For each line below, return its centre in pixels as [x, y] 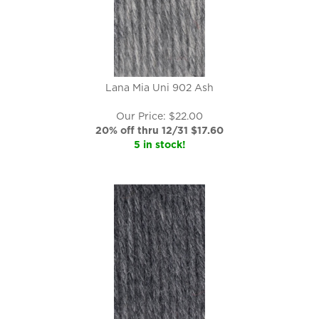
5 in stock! [159, 145]
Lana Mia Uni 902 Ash [159, 88]
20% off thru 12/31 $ [146, 130]
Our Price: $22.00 [159, 116]
